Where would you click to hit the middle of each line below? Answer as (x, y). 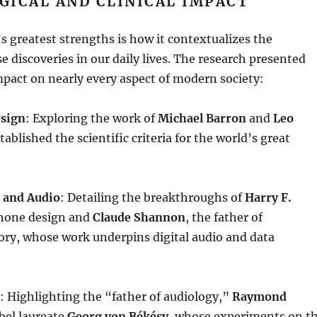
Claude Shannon (139, 217)
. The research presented (236, 59)
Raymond (259, 296)
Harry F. (268, 197)
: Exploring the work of (91, 118)
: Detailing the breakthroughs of (152, 197)
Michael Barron (202, 118)
